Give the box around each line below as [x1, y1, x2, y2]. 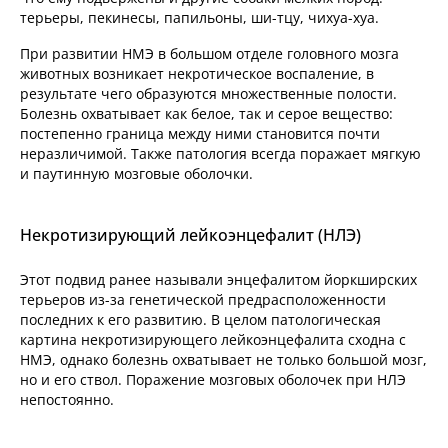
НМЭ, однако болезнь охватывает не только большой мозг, [20, 350, 427, 370]
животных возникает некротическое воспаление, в [20, 64, 374, 84]
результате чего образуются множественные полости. [20, 84, 397, 104]
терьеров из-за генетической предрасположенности [20, 290, 386, 310]
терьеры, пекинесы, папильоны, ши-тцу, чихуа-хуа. [20, 8, 379, 28]
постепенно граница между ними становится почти [20, 124, 380, 144]
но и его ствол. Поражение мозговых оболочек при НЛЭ [20, 370, 406, 390]
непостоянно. [20, 390, 122, 410]
